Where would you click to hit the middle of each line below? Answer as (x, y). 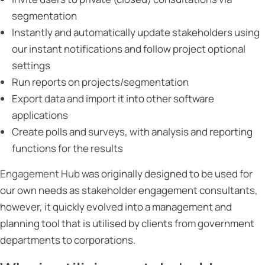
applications (40, 115)
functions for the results (67, 148)
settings (31, 65)
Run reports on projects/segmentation (100, 82)
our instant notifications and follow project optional (129, 49)
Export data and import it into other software (113, 98)
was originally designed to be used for (166, 174)
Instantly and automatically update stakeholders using (136, 32)
